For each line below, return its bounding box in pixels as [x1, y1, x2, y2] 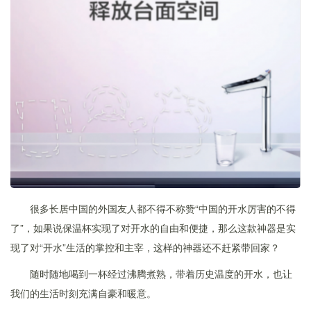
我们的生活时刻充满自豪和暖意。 [10, 286, 156, 301]
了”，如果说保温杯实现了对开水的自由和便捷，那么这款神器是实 [10, 221, 296, 235]
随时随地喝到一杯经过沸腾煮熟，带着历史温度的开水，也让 [30, 267, 292, 281]
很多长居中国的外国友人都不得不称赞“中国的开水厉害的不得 [30, 201, 296, 216]
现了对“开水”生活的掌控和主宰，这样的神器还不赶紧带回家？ [10, 240, 280, 255]
